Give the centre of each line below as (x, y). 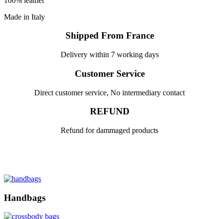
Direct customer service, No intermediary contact (109, 92)
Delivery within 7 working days (109, 55)
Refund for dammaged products (109, 131)
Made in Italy (24, 17)
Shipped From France (109, 36)
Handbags (25, 197)
